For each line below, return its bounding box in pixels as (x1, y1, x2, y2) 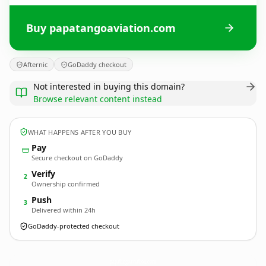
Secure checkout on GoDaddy (31, 153, 123, 162)
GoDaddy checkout (68, 60, 126, 69)
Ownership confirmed (31, 179, 100, 188)
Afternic (23, 60, 47, 69)
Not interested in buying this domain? (33, 81, 185, 92)
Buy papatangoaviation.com (26, 20, 176, 35)
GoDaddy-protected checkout (28, 221, 119, 230)
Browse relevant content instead (33, 93, 162, 104)
